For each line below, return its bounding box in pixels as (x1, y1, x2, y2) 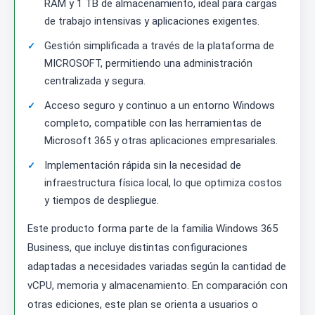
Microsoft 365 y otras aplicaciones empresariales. (44, 134, 278, 148)
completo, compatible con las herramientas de (44, 117, 262, 130)
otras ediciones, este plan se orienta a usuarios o (27, 298, 258, 311)
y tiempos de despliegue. (44, 194, 159, 207)
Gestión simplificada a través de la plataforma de (44, 39, 274, 53)
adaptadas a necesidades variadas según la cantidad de (27, 260, 286, 274)
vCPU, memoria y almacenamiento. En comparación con (27, 279, 288, 292)
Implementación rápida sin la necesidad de (44, 159, 241, 172)
